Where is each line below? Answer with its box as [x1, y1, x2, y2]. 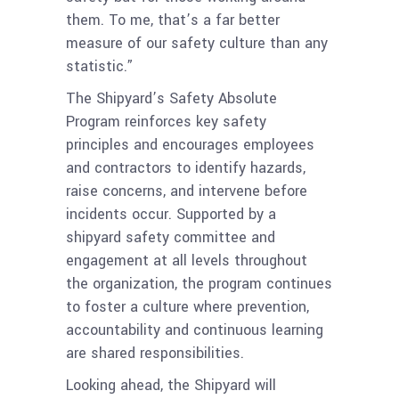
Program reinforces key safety [66, 111, 266, 133]
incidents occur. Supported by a [66, 204, 276, 225]
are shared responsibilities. [66, 343, 244, 364]
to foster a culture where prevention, [66, 297, 309, 318]
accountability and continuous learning [66, 320, 323, 341]
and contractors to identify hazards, [66, 158, 305, 179]
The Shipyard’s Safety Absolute [66, 88, 277, 110]
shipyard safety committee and [66, 227, 275, 248]
